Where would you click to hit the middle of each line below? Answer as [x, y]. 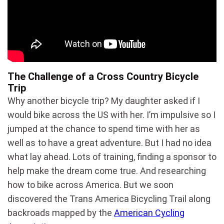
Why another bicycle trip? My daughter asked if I [104, 100]
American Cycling [149, 212]
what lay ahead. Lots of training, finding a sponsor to [112, 156]
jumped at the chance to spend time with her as [104, 128]
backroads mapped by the [61, 212]
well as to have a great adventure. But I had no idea [109, 142]
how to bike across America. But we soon [90, 184]
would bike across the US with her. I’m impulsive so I [111, 114]
